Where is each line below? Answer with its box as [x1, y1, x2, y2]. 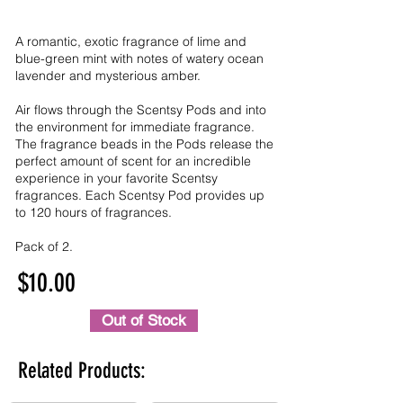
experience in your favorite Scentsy [15, 170, 218, 186]
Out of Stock [102, 311, 186, 329]
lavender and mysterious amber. [15, 67, 201, 84]
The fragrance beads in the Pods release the [15, 136, 273, 152]
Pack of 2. [15, 238, 73, 255]
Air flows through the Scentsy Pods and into [15, 102, 266, 118]
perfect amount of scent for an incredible [15, 153, 251, 169]
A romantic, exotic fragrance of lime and [15, 33, 246, 49]
